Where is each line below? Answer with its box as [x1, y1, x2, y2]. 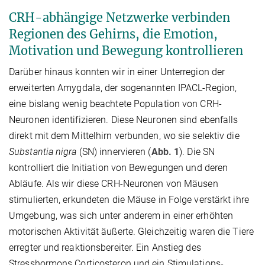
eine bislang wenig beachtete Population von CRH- [9, 98, 222, 110]
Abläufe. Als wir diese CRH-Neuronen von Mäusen [9, 178, 218, 190]
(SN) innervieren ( [76, 146, 151, 158]
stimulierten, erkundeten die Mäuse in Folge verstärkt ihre [9, 194, 249, 206]
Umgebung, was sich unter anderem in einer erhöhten [9, 210, 234, 222]
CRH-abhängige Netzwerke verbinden [9, 10, 230, 25]
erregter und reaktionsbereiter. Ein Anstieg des [9, 242, 201, 254]
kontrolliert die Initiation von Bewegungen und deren [9, 162, 228, 174]
